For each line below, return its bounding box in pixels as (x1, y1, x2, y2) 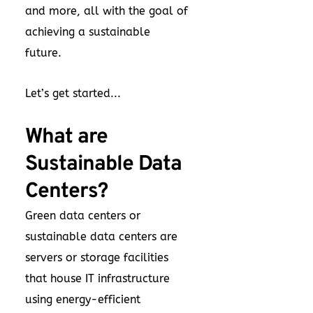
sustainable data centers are (25, 230, 177, 243)
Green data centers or (25, 209, 140, 222)
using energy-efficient (25, 293, 140, 306)
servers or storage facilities (25, 251, 168, 264)
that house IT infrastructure (25, 272, 170, 285)
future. (25, 46, 61, 59)
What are (25, 124, 108, 150)
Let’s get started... (25, 87, 121, 100)
